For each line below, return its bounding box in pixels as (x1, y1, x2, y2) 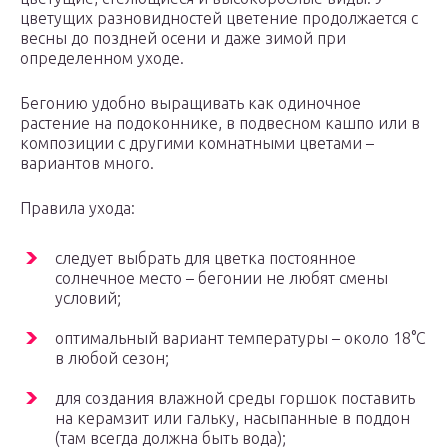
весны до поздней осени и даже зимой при (20, 29, 346, 48)
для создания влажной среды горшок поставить (55, 389, 415, 408)
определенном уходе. (20, 49, 184, 68)
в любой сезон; (55, 349, 169, 368)
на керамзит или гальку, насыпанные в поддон (55, 409, 410, 428)
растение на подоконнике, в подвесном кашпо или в (20, 114, 420, 133)
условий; (55, 289, 121, 308)
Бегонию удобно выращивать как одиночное (20, 94, 361, 113)
